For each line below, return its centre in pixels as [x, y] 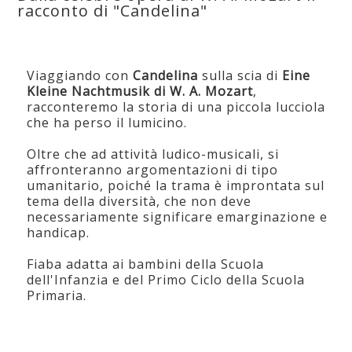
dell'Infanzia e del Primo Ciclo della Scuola [166, 280]
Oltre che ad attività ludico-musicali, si [153, 154]
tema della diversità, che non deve [139, 202]
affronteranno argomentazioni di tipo [153, 170]
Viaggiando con [80, 76]
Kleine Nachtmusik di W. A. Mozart [140, 92]
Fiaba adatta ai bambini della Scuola [146, 264]
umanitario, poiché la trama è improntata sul [176, 186]
